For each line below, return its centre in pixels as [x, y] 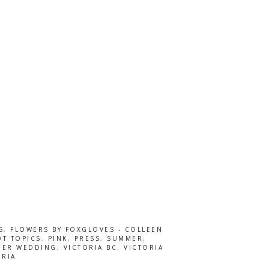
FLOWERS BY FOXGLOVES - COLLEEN [87, 229]
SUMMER [125, 238]
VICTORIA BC [90, 247]
